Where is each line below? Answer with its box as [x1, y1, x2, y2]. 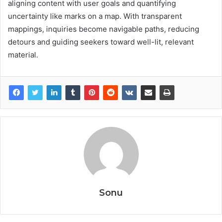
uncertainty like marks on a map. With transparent [8, 11, 182, 21]
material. [8, 50, 38, 59]
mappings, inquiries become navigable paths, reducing [8, 24, 199, 34]
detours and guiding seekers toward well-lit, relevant [8, 37, 194, 47]
